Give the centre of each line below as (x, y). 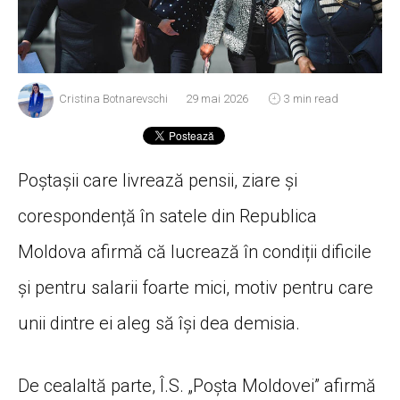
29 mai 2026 (217, 99)
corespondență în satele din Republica (167, 216)
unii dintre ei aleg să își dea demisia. (159, 323)
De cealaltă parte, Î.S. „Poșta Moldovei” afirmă (197, 385)
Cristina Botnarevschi (113, 99)
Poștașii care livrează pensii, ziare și (158, 180)
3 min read (312, 99)
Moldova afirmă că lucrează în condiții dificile (195, 251)
